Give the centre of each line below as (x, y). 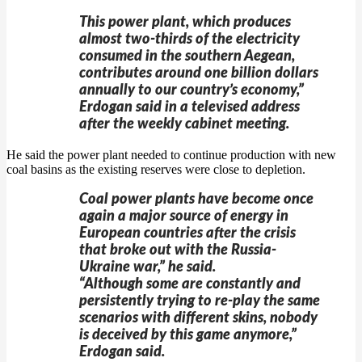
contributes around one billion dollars (199, 74)
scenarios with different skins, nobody (198, 318)
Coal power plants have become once (196, 200)
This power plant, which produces (185, 23)
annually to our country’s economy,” (192, 90)
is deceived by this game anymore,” (188, 335)
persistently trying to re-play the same (200, 301)
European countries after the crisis (187, 234)
